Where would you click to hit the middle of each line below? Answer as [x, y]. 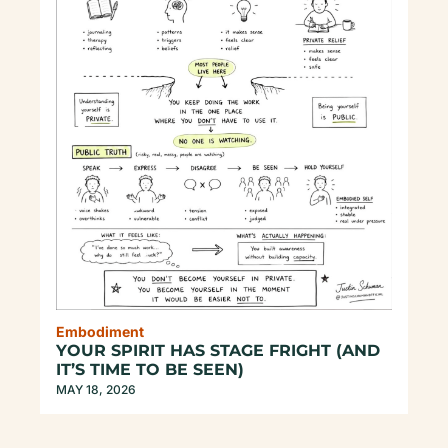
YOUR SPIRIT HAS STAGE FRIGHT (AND [218, 351]
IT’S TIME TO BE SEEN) [150, 370]
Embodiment [100, 332]
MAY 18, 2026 [96, 390]
